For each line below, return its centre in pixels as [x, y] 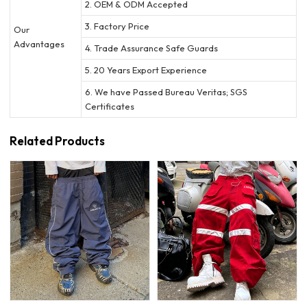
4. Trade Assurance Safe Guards [152, 48]
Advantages [39, 44]
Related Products [58, 142]
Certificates [110, 106]
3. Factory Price [118, 26]
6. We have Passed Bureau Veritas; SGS [167, 91]
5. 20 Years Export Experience [146, 70]
